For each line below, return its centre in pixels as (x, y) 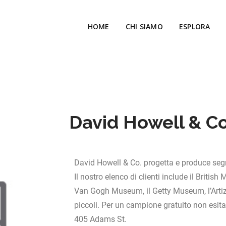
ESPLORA (194, 26)
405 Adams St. (100, 219)
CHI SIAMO (144, 26)
